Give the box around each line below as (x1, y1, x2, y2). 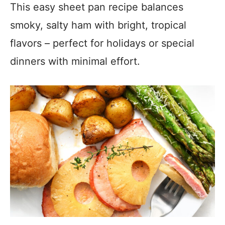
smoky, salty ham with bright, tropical (10, 19, 186, 31)
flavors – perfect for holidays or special (10, 37, 194, 49)
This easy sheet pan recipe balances (10, 1, 183, 13)
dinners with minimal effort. (10, 55, 140, 67)
